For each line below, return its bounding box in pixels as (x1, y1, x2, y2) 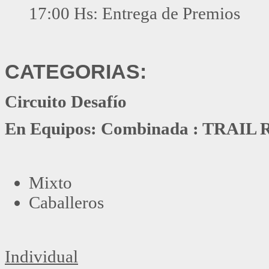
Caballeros (29, 192, 104, 212)
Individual (5, 246, 78, 266)
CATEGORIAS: (5, 59, 147, 83)
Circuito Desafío (5, 91, 127, 111)
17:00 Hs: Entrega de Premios (29, 3, 240, 23)
